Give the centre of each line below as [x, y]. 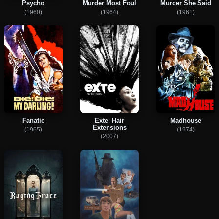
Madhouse [186, 121]
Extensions [109, 128]
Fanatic [33, 121]
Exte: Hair [109, 121]
